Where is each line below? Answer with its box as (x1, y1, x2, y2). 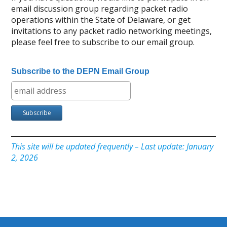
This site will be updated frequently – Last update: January (11, 141, 214, 153)
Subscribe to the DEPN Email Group (11, 67, 150, 76)
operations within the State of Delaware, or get (11, 14, 191, 26)
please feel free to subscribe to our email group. (11, 36, 195, 48)
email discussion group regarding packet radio (11, 3, 188, 15)
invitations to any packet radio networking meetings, (11, 25, 212, 37)
